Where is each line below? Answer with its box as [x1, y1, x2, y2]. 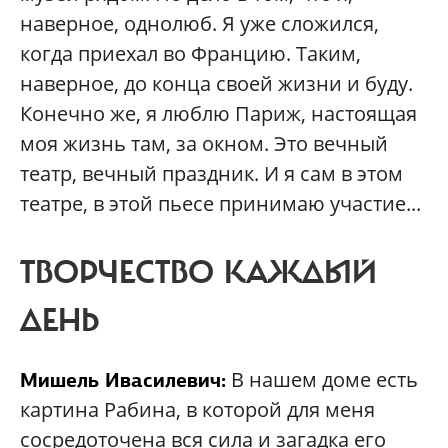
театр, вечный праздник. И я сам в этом [20, 159, 403, 187]
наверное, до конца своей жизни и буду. [20, 69, 413, 97]
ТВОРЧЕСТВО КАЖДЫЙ [20, 252, 377, 293]
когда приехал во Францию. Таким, [20, 39, 361, 67]
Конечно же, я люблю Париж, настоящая [20, 99, 417, 127]
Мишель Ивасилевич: [20, 366, 226, 393]
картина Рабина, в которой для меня [20, 395, 375, 423]
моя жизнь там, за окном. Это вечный [20, 129, 388, 157]
